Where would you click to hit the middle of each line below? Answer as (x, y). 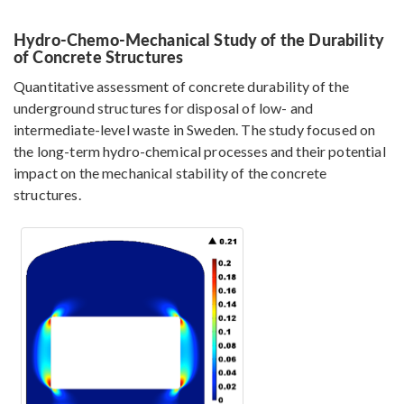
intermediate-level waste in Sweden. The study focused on (195, 130)
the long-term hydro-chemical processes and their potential (200, 151)
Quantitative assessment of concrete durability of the (181, 87)
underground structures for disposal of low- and (164, 108)
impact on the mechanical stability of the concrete (170, 173)
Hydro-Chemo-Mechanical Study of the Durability (199, 40)
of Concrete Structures (99, 57)
